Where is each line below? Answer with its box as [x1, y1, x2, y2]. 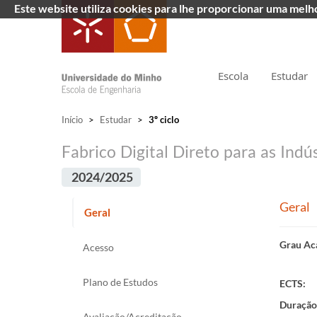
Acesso [83, 241, 114, 253]
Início [62, 114, 83, 125]
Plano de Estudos [83, 276, 158, 288]
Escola [218, 69, 248, 83]
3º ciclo [146, 114, 179, 125]
